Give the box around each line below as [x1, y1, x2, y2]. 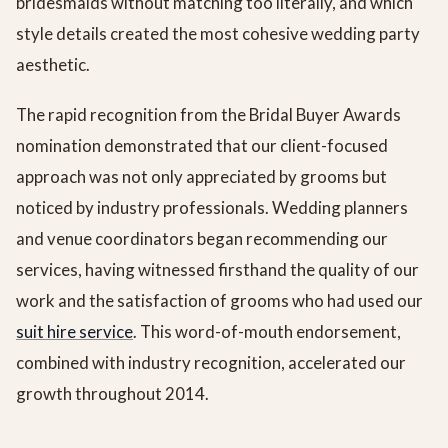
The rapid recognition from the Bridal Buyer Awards [16, 104, 401, 126]
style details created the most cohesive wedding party [16, 23, 420, 45]
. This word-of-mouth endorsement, [133, 321, 401, 343]
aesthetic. [16, 54, 90, 76]
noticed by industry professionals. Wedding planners [16, 197, 408, 219]
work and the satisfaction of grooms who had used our [16, 290, 423, 312]
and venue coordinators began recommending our [16, 228, 388, 250]
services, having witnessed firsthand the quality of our [16, 259, 419, 281]
